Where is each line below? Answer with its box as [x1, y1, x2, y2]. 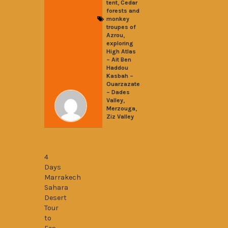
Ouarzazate [106, 80, 140, 88]
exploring [106, 40, 133, 47]
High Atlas [106, 48, 136, 55]
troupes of [106, 23, 136, 31]
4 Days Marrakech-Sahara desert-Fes [44, 136, 212, 148]
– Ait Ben [106, 56, 131, 63]
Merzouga [106, 105, 135, 112]
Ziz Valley [106, 113, 134, 120]
